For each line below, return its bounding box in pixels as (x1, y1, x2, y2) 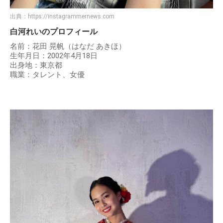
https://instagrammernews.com (28, 13, 114, 20)
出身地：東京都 (10, 61, 62, 70)
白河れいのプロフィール (10, 27, 98, 36)
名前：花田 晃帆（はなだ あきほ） (10, 42, 126, 51)
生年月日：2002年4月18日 (10, 51, 98, 60)
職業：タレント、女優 (10, 70, 85, 79)
